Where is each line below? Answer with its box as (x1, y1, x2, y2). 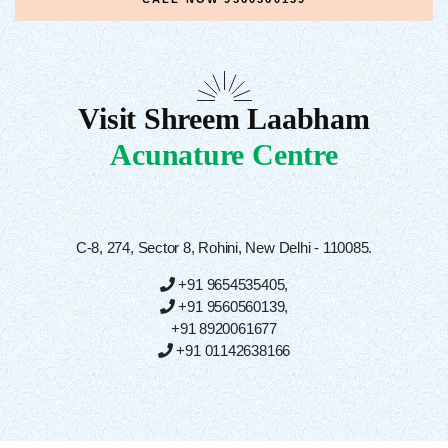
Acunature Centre (110, 137, 338, 171)
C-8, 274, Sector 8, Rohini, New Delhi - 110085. (75, 238, 373, 256)
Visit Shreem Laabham (78, 101, 370, 135)
